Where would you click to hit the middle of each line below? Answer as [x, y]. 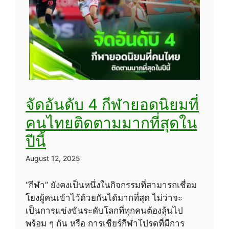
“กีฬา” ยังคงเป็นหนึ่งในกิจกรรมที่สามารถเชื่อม [111, 185]
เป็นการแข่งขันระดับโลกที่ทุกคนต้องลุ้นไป [104, 211]
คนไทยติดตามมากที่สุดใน [111, 123]
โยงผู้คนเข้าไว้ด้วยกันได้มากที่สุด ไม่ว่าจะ [104, 198]
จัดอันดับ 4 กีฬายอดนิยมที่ [112, 105]
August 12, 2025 [53, 158]
